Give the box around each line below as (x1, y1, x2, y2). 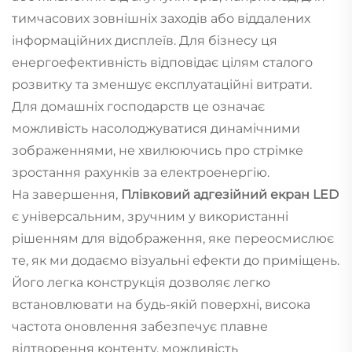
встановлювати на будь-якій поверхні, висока (12, 296, 310, 312)
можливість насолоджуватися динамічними (12, 120, 300, 136)
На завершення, (12, 186, 121, 202)
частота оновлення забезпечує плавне (12, 318, 268, 334)
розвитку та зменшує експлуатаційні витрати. (12, 76, 312, 92)
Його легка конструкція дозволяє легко (12, 274, 270, 290)
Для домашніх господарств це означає (12, 98, 265, 114)
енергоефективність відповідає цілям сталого (12, 54, 313, 70)
